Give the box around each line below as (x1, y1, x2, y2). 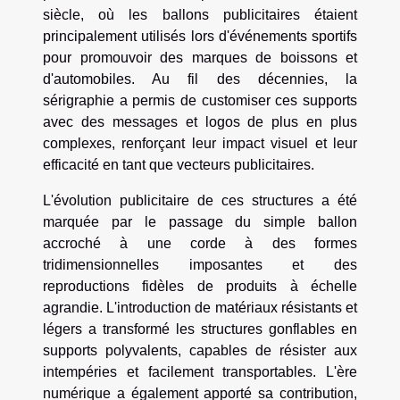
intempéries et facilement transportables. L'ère (43, 363, 357, 379)
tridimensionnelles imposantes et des (43, 256, 357, 272)
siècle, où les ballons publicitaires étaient (43, 6, 357, 22)
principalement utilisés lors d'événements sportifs (43, 28, 357, 44)
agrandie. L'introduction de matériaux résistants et (43, 299, 357, 315)
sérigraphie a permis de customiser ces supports (43, 92, 357, 108)
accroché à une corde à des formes (43, 235, 357, 251)
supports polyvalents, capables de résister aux (43, 342, 357, 358)
